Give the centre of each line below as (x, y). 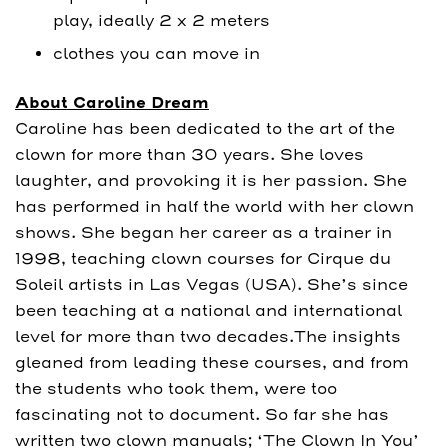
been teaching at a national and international (208, 310)
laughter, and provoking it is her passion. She (211, 180)
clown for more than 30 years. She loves (189, 154)
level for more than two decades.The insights (208, 336)
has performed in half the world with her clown (214, 206)
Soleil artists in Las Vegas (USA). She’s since (211, 284)
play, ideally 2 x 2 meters (161, 20)
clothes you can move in (156, 53)
